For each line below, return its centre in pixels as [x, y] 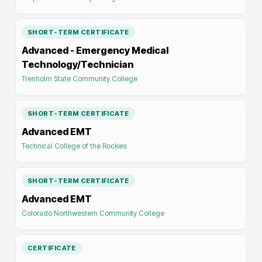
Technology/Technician [77, 64]
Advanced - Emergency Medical [95, 50]
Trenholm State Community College [80, 79]
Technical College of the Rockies [74, 146]
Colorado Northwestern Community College [93, 213]
